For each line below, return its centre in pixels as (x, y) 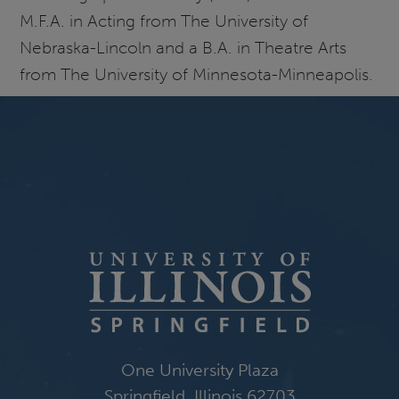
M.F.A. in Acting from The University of (164, 20)
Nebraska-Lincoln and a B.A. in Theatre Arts (183, 47)
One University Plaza (199, 370)
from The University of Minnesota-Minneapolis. (197, 74)
